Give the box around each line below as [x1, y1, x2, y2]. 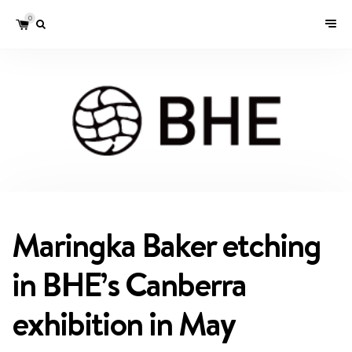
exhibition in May [12, 300, 235, 346]
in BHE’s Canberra [12, 261, 246, 307]
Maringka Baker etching [12, 222, 321, 268]
